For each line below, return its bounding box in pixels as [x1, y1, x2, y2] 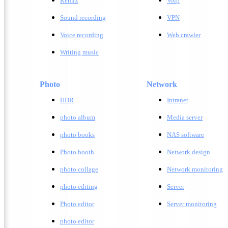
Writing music [60, 48, 99, 56]
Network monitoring [167, 165, 223, 173]
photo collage [60, 165, 98, 173]
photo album [60, 113, 95, 121]
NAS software [167, 131, 204, 138]
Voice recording [60, 31, 103, 39]
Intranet [167, 96, 188, 104]
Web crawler [167, 31, 201, 39]
